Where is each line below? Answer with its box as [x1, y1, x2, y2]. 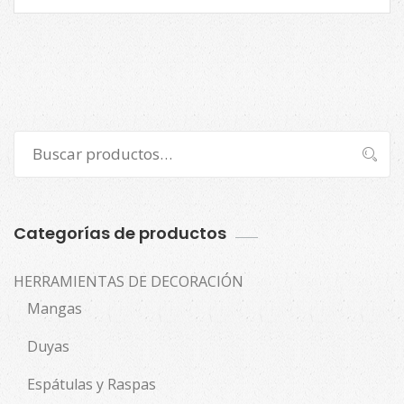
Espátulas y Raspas [27, 373, 156, 394]
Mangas [27, 298, 82, 318]
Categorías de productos [14, 221, 226, 244]
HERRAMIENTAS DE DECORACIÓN [14, 271, 243, 291]
